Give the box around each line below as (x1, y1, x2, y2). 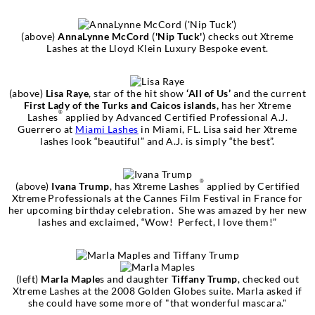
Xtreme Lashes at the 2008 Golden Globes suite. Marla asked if (13, 284, 302, 297)
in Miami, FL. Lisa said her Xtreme (138, 122, 297, 135)
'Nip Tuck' (155, 30, 202, 42)
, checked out (237, 272, 300, 285)
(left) (15, 272, 41, 285)
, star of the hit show (89, 86, 184, 99)
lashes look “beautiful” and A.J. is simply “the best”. (40, 134, 275, 147)
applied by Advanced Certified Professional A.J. (63, 110, 288, 123)
